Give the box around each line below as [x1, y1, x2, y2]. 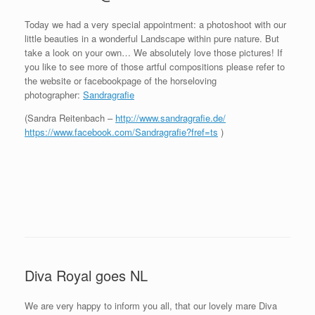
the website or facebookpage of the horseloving [25, 74, 217, 88]
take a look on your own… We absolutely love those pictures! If [25, 46, 283, 60]
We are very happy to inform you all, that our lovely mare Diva [25, 299, 277, 313]
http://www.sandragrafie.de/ [115, 111, 226, 125]
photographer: [25, 88, 83, 102]
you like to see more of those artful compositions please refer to [25, 60, 285, 74]
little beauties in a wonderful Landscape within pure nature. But [25, 32, 279, 46]
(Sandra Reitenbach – [25, 111, 115, 125]
